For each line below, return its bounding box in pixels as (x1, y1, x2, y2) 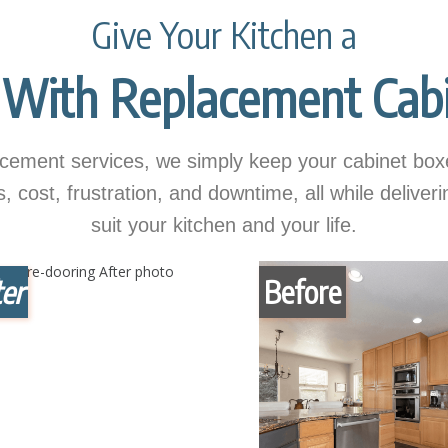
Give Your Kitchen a (91, 12, 357, 58)
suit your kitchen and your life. (91, 214, 357, 237)
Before (264, 273, 342, 312)
